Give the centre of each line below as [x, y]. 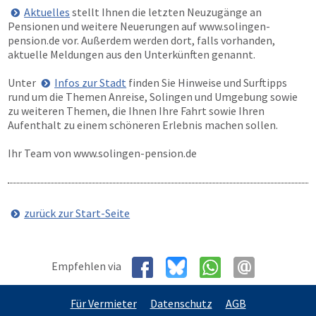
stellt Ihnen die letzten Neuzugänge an [166, 12]
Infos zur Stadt [91, 83]
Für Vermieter [103, 303]
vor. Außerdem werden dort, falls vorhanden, [168, 40]
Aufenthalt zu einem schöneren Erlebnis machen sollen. [143, 125]
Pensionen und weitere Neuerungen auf [103, 26]
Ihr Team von [41, 153]
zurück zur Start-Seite [77, 213]
